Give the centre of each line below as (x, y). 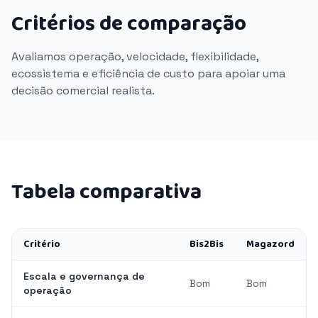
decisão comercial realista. (83, 91)
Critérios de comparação (129, 24)
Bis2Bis (207, 244)
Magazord (270, 244)
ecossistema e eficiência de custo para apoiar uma (148, 73)
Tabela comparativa (106, 192)
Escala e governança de (84, 276)
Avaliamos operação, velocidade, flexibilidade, (135, 56)
